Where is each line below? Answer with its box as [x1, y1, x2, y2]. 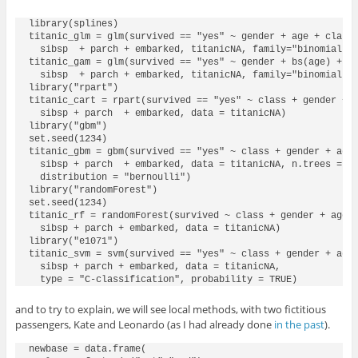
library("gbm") [28, 121, 107, 133]
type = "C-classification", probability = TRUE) [28, 274, 297, 286]
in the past [273, 317, 324, 332]
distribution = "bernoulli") [28, 172, 191, 184]
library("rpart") [28, 82, 118, 94]
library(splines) [28, 18, 118, 30]
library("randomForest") [28, 185, 157, 197]
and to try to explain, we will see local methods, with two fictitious [14, 302, 326, 317]
